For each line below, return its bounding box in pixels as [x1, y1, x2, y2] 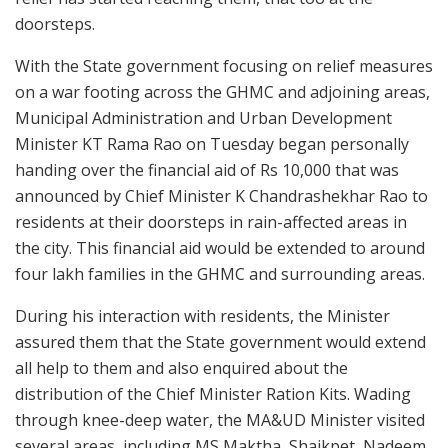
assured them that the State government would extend [15, 330, 426, 353]
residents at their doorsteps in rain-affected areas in [15, 210, 407, 233]
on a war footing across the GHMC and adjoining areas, [15, 80, 430, 103]
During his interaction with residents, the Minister [15, 304, 390, 327]
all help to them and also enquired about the [15, 356, 348, 379]
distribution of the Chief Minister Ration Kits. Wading [15, 382, 411, 405]
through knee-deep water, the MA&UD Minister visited [15, 408, 425, 431]
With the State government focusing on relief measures [15, 54, 433, 77]
